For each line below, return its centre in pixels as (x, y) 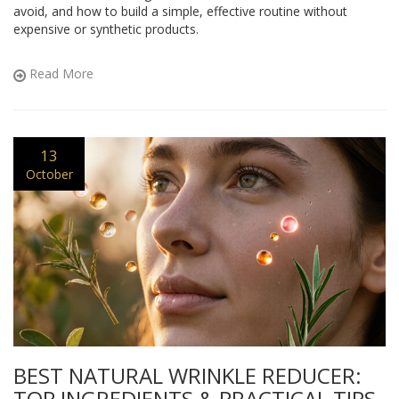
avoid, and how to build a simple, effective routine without (180, 12)
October (49, 174)
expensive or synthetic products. (106, 29)
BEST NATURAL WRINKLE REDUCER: (187, 376)
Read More (60, 74)
